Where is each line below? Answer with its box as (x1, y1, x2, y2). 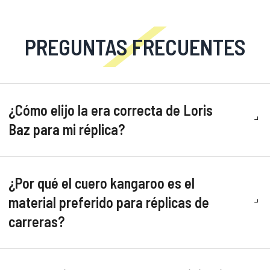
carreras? (8, 213, 64, 230)
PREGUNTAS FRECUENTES (24, 34, 246, 60)
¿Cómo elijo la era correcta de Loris (8, 101, 213, 119)
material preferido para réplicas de (8, 193, 209, 211)
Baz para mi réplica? (8, 121, 125, 138)
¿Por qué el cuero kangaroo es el (8, 174, 195, 192)
